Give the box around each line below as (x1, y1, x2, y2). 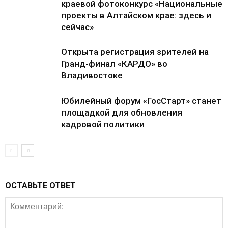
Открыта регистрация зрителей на (61, 47, 209, 57)
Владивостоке (61, 70, 123, 80)
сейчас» (61, 22, 94, 32)
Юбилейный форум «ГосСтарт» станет (61, 96, 221, 106)
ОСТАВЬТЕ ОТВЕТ (5, 181, 76, 190)
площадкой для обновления (61, 107, 182, 118)
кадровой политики (61, 119, 145, 129)
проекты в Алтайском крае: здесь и (61, 10, 211, 20)
